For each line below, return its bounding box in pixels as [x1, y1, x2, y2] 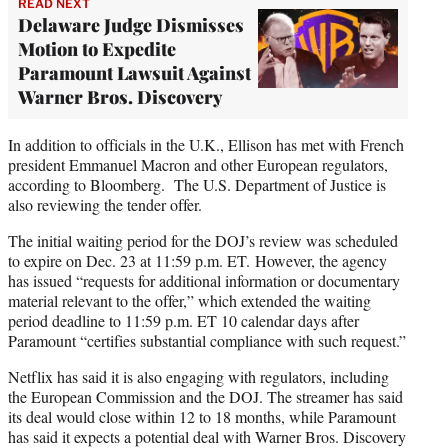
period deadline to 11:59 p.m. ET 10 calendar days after [8, 309, 359, 331]
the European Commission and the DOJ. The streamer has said [8, 385, 403, 407]
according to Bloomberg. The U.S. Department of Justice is [8, 173, 386, 195]
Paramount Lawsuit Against [18, 60, 251, 85]
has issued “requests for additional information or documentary [8, 269, 400, 291]
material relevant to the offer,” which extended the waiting [8, 289, 371, 311]
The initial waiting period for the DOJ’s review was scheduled [8, 229, 398, 251]
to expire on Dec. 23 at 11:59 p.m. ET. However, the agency [8, 249, 387, 271]
